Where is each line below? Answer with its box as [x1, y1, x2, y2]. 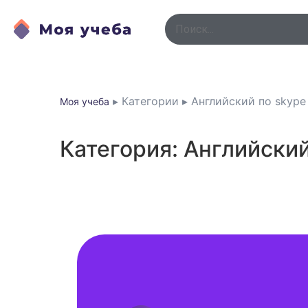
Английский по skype [191, 94, 306, 108]
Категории [122, 94, 179, 108]
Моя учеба [60, 96, 109, 107]
